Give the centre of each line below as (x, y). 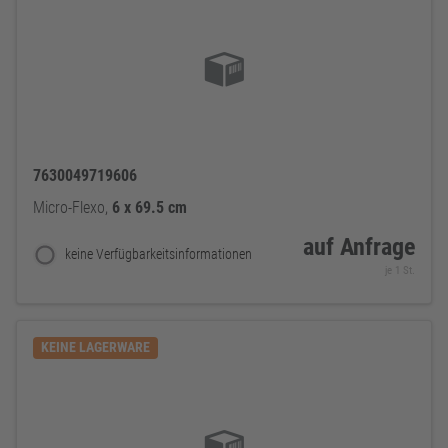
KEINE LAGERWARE (95, 348)
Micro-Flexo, (72, 208)
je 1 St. (400, 271)
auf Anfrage (359, 247)
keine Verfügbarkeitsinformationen (158, 255)
